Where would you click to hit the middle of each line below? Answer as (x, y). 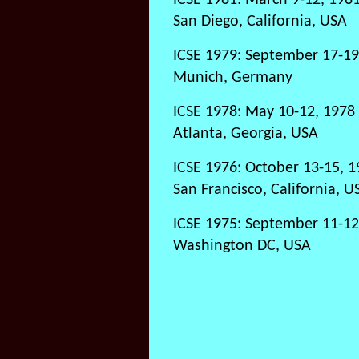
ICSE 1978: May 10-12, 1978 (264, 112)
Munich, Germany (233, 78)
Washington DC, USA (242, 246)
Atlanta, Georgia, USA (246, 134)
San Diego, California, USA (260, 22)
